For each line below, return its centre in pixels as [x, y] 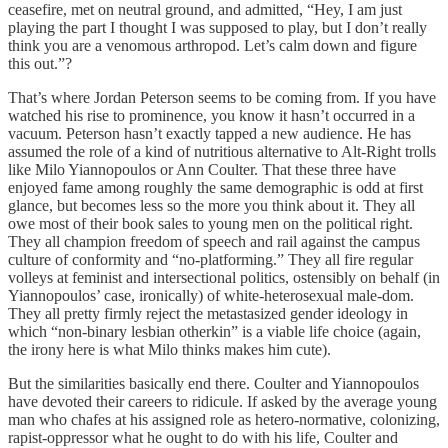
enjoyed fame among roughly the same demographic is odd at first [215, 187]
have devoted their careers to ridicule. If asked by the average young [222, 401]
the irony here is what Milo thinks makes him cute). [169, 349]
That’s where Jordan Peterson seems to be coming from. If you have [222, 97]
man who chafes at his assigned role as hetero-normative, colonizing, [224, 419]
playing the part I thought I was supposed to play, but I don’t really [217, 27]
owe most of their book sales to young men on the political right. [210, 223]
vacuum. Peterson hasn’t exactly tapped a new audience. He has [209, 133]
